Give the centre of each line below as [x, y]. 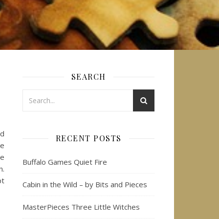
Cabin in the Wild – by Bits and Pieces [85, 184]
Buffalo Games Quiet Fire [65, 162]
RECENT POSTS [88, 138]
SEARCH [88, 77]
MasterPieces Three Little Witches [81, 207]
